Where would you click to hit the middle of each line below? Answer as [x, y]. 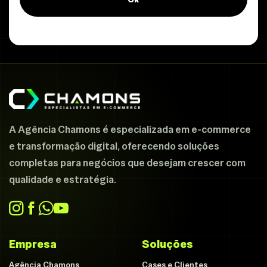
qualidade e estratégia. [63, 179]
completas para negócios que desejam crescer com [127, 162]
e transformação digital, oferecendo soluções [114, 146]
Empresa [33, 244]
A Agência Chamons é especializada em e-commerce [130, 129]
